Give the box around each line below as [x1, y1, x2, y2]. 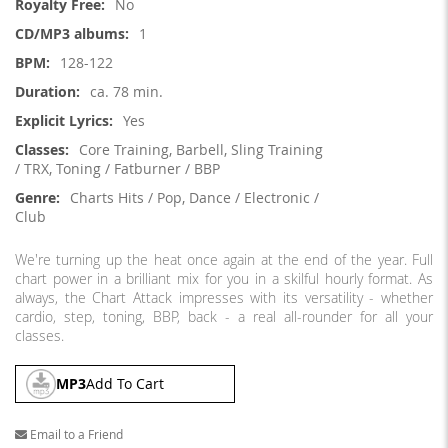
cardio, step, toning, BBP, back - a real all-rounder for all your [15, 307, 433, 327]
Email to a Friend [30, 426, 123, 443]
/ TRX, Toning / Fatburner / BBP [15, 159, 220, 179]
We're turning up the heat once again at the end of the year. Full [15, 250, 433, 270]
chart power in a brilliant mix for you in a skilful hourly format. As [15, 269, 433, 289]
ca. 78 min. [89, 82, 163, 102]
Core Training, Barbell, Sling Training [78, 140, 323, 160]
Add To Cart [86, 374, 164, 394]
